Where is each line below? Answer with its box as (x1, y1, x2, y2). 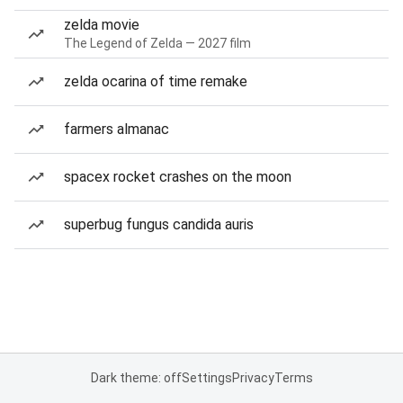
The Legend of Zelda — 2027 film (64, 36, 251, 50)
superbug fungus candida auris (64, 216, 254, 233)
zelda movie (64, 16, 139, 33)
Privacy (231, 371, 274, 385)
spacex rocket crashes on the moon (64, 168, 291, 185)
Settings (181, 371, 232, 385)
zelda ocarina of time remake (64, 73, 247, 90)
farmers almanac (64, 121, 169, 138)
